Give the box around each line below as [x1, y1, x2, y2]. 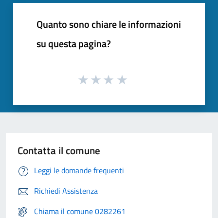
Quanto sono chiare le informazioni [36, 16, 181, 32]
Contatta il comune [18, 143, 100, 159]
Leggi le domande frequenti [34, 164, 124, 177]
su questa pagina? [36, 36, 111, 51]
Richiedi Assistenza [34, 185, 98, 197]
